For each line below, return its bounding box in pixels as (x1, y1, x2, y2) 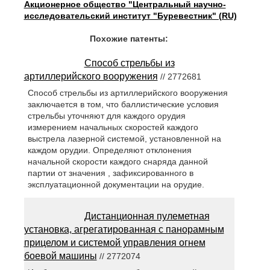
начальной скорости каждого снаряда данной (28, 156, 209, 166)
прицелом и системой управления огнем (24, 237, 206, 248)
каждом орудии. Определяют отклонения (28, 145, 192, 155)
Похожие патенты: (90, 34, 169, 43)
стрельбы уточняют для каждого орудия (28, 110, 186, 121)
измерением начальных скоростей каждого (28, 122, 199, 132)
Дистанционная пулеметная (84, 210, 210, 221)
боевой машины (24, 250, 97, 261)
